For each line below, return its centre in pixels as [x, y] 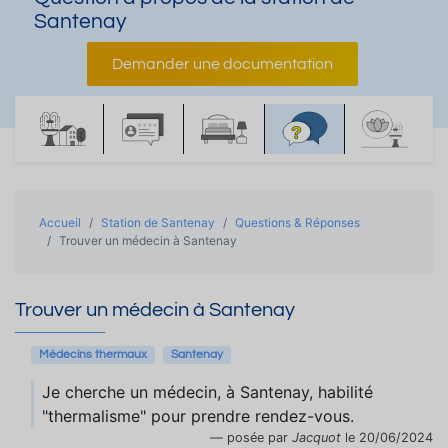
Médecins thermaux [93, 354]
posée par [259, 437]
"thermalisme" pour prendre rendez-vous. [198, 416]
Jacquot [316, 437]
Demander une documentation [222, 64]
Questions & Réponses [297, 222]
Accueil [60, 222]
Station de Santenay [158, 222]
